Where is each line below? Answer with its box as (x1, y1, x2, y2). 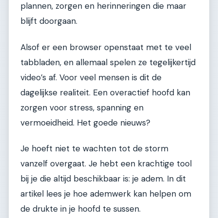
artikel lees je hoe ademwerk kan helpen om (20, 188, 191, 199)
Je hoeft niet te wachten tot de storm (20, 143, 168, 154)
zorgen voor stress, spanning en (20, 102, 144, 113)
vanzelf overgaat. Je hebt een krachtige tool (20, 158, 192, 169)
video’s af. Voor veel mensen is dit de (20, 72, 162, 83)
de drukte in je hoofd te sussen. (20, 203, 141, 214)
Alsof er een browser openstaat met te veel (20, 41, 191, 53)
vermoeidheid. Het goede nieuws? (20, 117, 150, 128)
